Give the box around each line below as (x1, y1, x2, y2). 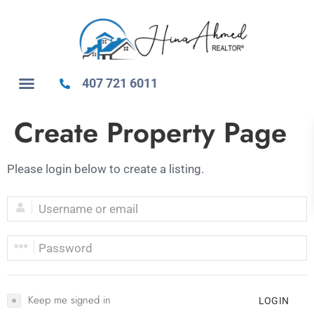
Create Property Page (14, 112, 287, 153)
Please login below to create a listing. (7, 162, 204, 177)
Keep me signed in (28, 292, 111, 308)
